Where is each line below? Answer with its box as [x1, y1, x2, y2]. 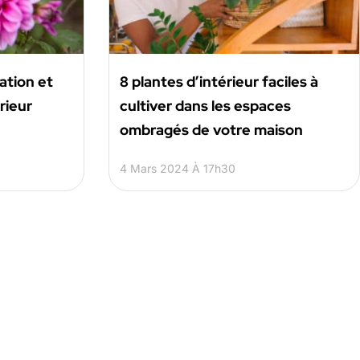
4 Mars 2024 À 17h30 [119, 162, 235, 176]
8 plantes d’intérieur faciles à [119, 72, 318, 92]
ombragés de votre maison [119, 121, 303, 140]
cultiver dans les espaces [119, 96, 291, 116]
